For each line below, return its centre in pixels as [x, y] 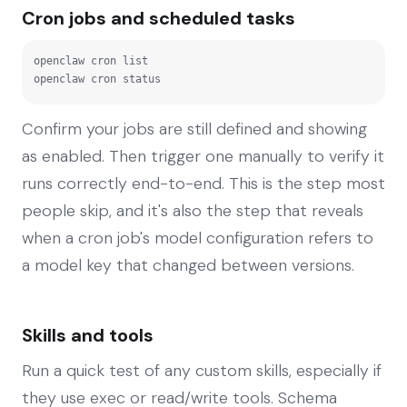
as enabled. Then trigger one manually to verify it [203, 156]
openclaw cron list [91, 60]
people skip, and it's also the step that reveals [193, 210]
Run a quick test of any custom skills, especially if [202, 370]
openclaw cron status [97, 79]
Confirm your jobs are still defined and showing [194, 129]
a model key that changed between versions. [188, 265]
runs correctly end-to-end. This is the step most [203, 183]
